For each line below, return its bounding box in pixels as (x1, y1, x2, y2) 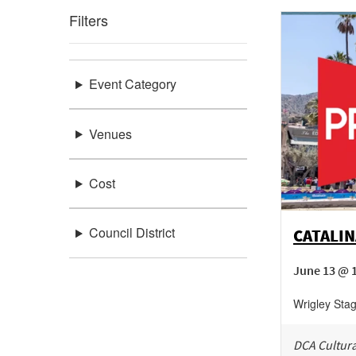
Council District (88, 223, 175, 242)
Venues (88, 124, 132, 143)
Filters (69, 10, 108, 30)
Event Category (88, 75, 176, 94)
